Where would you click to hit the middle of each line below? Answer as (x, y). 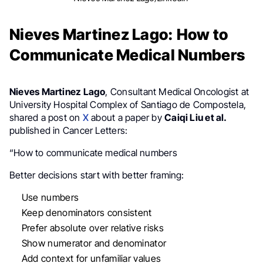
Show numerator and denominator (94, 243)
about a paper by (127, 118)
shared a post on (46, 118)
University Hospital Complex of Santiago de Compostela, (128, 105)
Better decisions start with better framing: (97, 175)
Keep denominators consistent (87, 213)
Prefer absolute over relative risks (92, 228)
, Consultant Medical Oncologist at (177, 92)
